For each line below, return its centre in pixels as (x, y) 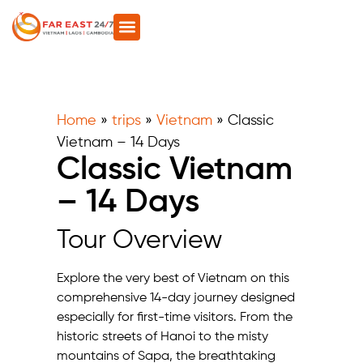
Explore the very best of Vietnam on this (173, 279)
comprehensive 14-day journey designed (176, 299)
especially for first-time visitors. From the (175, 318)
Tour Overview (140, 241)
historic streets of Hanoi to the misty (162, 337)
